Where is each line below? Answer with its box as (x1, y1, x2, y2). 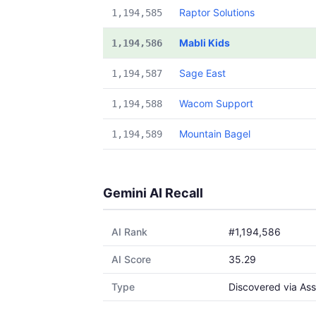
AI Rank (111, 226, 147, 238)
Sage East (179, 67, 226, 79)
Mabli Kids (179, 37, 230, 49)
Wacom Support (179, 97, 253, 109)
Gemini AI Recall (103, 186, 203, 200)
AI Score (111, 253, 151, 265)
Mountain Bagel (179, 128, 250, 140)
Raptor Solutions (179, 6, 255, 18)
